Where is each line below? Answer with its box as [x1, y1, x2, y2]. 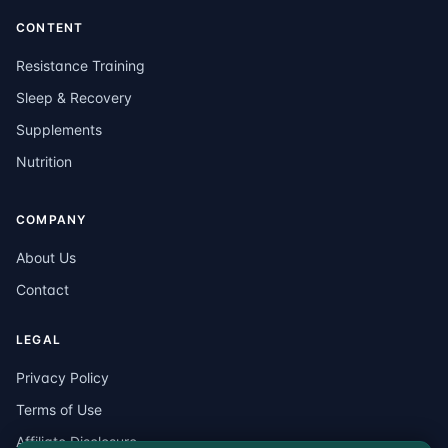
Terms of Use [16, 401, 102, 418]
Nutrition [16, 153, 72, 170]
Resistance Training [16, 57, 145, 74]
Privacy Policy [16, 369, 109, 386]
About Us [16, 249, 76, 266]
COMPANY [16, 212, 87, 227]
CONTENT [16, 20, 84, 35]
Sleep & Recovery [16, 89, 132, 106]
